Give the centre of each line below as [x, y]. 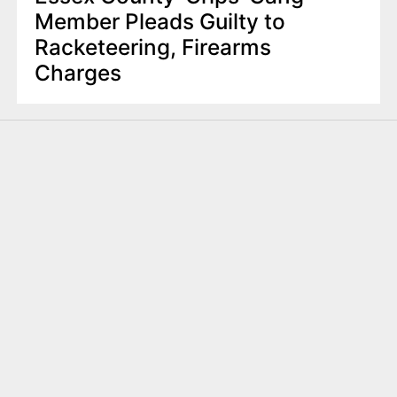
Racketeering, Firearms [152, 47]
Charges [78, 73]
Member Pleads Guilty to [160, 22]
